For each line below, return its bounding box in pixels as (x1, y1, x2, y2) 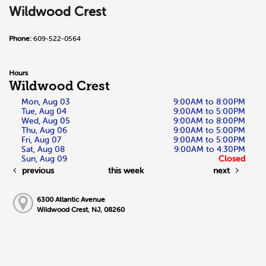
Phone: (9, 34, 33, 43)
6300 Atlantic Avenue (37, 195, 106, 204)
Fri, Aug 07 (21, 134, 61, 145)
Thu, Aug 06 (21, 125, 67, 136)
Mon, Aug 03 (21, 96, 70, 107)
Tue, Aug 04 (21, 106, 66, 117)
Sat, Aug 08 (21, 144, 65, 155)
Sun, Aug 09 (21, 153, 67, 164)
